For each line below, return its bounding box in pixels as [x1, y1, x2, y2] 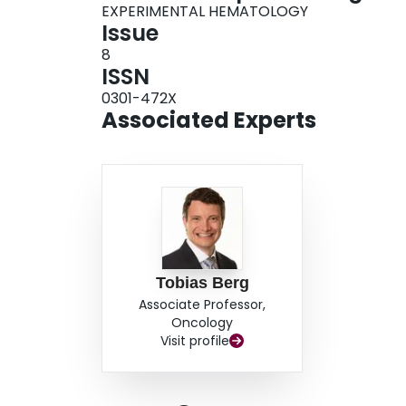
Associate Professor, [139, 295, 266, 314]
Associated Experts [101, 105, 316, 136]
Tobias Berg [155, 274, 249, 293]
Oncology [171, 314, 234, 333]
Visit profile [160, 332, 230, 351]
